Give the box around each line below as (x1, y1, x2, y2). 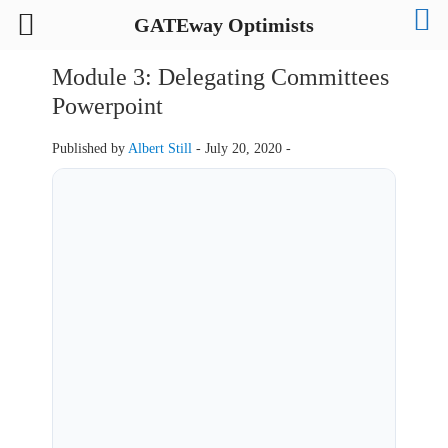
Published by (51, 140, 128, 157)
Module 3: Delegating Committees (51, 64, 389, 91)
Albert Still (127, 140, 192, 157)
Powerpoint (51, 93, 163, 120)
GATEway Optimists (134, 14, 314, 36)
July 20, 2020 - (204, 140, 291, 157)
